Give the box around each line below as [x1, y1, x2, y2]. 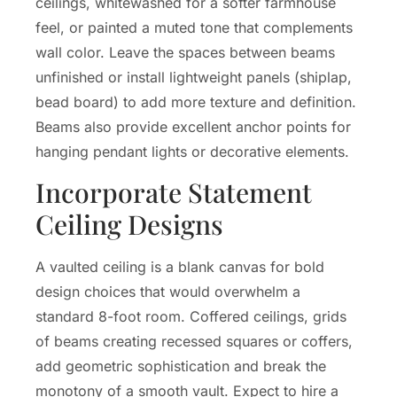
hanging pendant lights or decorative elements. [35, 142, 349, 160]
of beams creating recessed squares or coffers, [35, 332, 353, 351]
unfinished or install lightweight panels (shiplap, [35, 67, 352, 86]
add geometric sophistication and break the [35, 357, 326, 376]
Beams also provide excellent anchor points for [35, 117, 351, 136]
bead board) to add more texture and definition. [35, 92, 356, 111]
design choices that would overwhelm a [35, 283, 300, 301]
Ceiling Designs [35, 206, 223, 243]
